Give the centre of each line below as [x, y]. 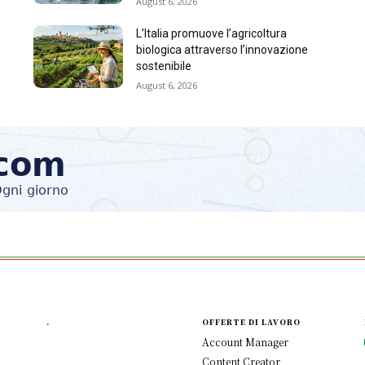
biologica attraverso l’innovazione [222, 50]
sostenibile [163, 66]
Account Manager [245, 342]
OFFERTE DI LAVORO [251, 323]
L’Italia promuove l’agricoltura [211, 34]
